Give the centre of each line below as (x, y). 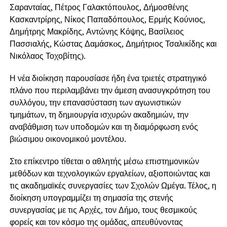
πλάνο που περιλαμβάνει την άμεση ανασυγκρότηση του (110, 90)
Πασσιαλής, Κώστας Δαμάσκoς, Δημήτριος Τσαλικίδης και (113, 44)
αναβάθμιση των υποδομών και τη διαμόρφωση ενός (104, 127)
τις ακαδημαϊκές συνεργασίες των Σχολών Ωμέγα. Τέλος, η (113, 186)
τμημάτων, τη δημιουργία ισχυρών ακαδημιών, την (99, 115)
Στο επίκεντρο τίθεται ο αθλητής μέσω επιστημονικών (104, 161)
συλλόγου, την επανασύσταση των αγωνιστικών (95, 103)
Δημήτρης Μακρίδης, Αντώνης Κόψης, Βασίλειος (97, 32)
